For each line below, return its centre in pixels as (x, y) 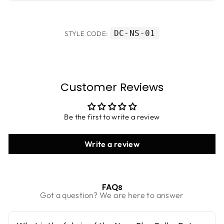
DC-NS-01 (134, 33)
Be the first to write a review (112, 116)
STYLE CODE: (87, 33)
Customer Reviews (112, 87)
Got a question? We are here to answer (112, 195)
